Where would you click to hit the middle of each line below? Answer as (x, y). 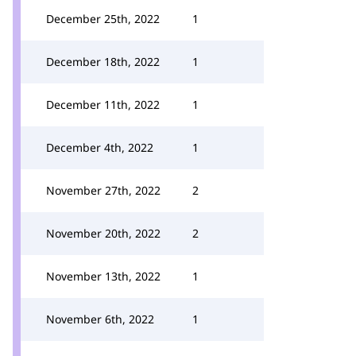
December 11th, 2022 (103, 104)
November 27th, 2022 (103, 190)
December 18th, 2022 (103, 62)
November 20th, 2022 (103, 233)
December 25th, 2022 (103, 19)
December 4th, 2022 (100, 147)
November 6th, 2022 (100, 319)
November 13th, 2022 (103, 276)
